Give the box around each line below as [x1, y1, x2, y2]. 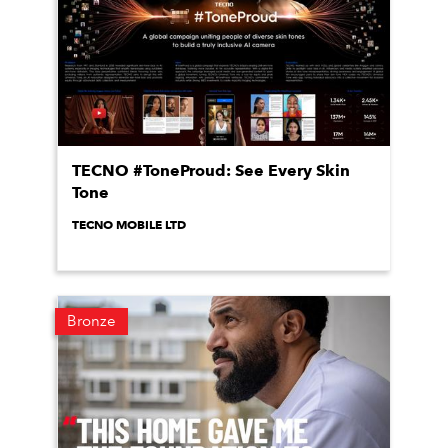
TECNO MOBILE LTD [72, 217, 186, 232]
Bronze [67, 312, 116, 330]
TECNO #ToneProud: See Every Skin [72, 161, 350, 180]
